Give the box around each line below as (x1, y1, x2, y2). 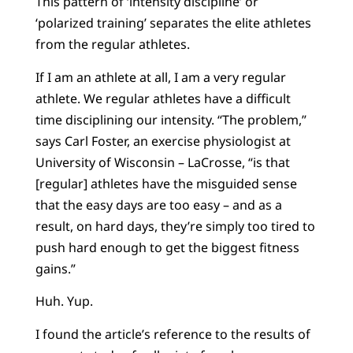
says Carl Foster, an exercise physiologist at (35, 132, 291, 150)
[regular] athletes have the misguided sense (35, 174, 297, 192)
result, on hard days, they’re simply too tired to (35, 217, 315, 235)
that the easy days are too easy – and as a (35, 195, 282, 214)
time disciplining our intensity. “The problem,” (35, 110, 307, 128)
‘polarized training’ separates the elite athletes (35, 14, 311, 32)
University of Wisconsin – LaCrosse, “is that (35, 153, 290, 171)
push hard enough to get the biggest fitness (35, 238, 299, 256)
